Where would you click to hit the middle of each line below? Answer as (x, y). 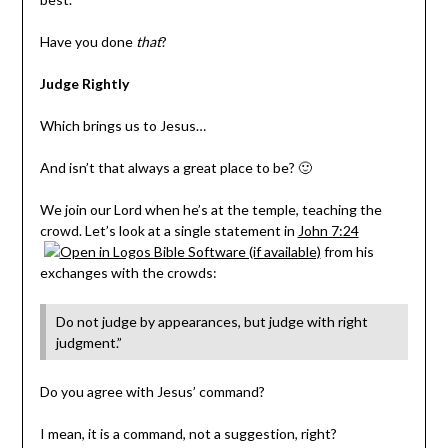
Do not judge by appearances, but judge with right (211, 322)
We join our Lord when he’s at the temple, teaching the (210, 210)
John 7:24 (328, 231)
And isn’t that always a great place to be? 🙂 (175, 168)
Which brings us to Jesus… (122, 126)
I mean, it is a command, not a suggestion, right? (188, 434)
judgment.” (88, 343)
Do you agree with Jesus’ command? (152, 392)
